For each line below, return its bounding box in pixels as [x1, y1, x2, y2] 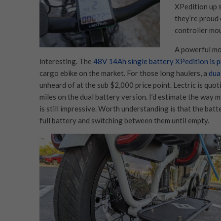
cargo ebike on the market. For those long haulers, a [39, 68, 209, 77]
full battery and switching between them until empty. [39, 115, 211, 125]
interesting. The [39, 56, 93, 66]
